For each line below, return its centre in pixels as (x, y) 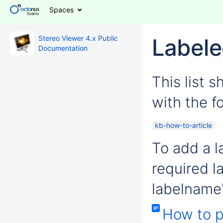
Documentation (63, 48)
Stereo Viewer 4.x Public (78, 38)
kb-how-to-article (183, 125)
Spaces (61, 10)
